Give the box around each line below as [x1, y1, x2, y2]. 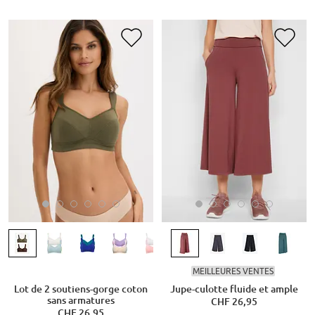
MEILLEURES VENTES [192, 265, 274, 276]
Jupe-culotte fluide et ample [170, 283, 298, 295]
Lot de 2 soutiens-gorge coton [13, 283, 148, 295]
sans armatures [46, 295, 115, 307]
